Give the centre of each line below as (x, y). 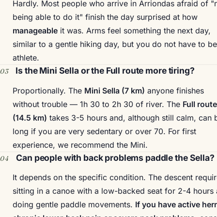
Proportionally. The (48, 90)
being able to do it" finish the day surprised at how (105, 17)
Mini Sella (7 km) (114, 90)
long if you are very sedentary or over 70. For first (104, 131)
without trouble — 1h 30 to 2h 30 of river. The (97, 104)
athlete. (26, 58)
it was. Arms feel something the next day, (134, 31)
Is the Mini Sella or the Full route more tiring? (105, 71)
